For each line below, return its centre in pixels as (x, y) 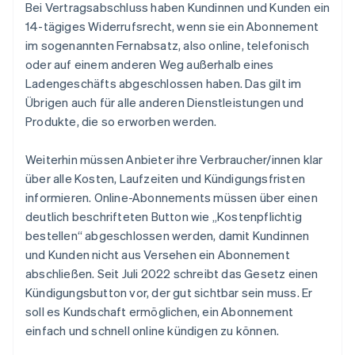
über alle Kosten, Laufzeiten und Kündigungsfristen (166, 179)
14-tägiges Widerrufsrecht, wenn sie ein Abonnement (172, 27)
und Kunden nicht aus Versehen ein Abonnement (158, 255)
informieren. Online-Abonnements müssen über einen (172, 198)
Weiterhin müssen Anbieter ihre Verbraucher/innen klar (174, 160)
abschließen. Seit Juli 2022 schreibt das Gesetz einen (172, 274)
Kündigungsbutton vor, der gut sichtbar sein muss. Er (169, 293)
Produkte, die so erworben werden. (121, 122)
